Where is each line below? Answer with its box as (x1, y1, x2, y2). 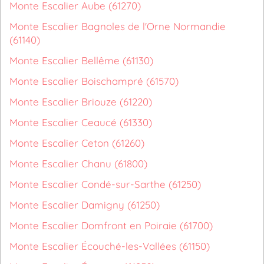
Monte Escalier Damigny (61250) (9, 199, 160, 211)
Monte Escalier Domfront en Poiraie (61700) (9, 219, 213, 232)
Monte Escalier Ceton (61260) (9, 137, 144, 149)
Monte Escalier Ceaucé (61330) (9, 116, 152, 128)
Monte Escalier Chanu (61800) (9, 157, 147, 170)
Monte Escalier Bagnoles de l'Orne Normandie (9, 20, 226, 32)
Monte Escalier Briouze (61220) (9, 95, 152, 108)
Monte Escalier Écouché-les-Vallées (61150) (9, 240, 210, 252)
